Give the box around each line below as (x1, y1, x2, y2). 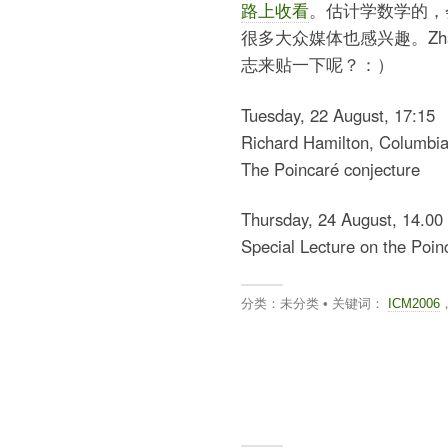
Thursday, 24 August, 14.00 (240, 207, 443, 232)
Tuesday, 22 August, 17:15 (240, 102, 435, 127)
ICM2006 (387, 295, 440, 311)
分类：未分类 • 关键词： (240, 295, 388, 311)
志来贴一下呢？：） (240, 52, 394, 77)
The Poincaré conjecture (240, 156, 420, 181)
